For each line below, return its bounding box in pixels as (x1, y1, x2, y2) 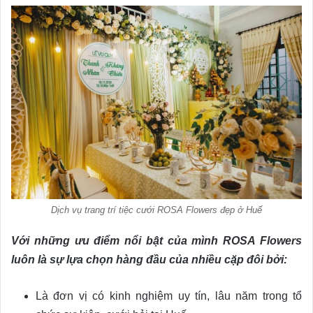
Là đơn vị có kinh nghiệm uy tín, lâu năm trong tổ (36, 290, 302, 303)
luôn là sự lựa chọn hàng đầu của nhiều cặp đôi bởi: (11, 254, 287, 266)
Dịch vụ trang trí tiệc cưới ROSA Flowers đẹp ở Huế (51, 205, 262, 216)
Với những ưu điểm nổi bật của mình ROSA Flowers (11, 235, 302, 247)
